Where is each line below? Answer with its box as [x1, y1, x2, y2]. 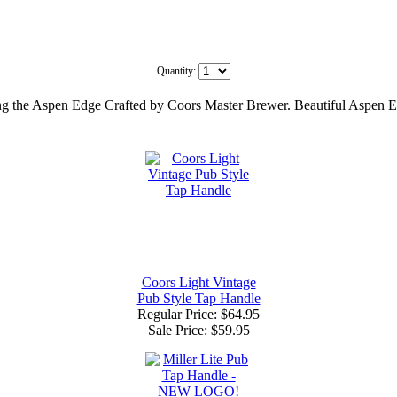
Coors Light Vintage [141, 274, 256, 290]
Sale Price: [147, 322, 211, 338]
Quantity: [157, 64, 198, 77]
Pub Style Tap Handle [136, 290, 261, 306]
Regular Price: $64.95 [137, 306, 260, 322]
